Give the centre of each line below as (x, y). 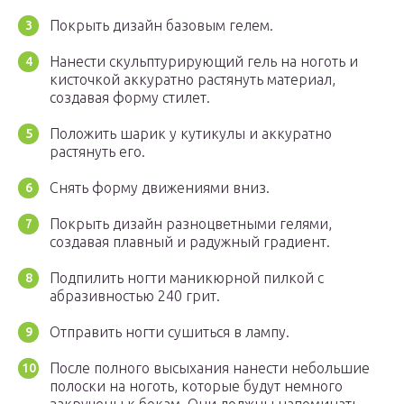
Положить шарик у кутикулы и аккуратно (191, 134)
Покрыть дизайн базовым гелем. (161, 26)
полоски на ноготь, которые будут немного (196, 386)
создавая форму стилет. (130, 98)
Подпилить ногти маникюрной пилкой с (187, 278)
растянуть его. (97, 152)
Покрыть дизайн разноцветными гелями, (191, 224)
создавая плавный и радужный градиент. (190, 242)
